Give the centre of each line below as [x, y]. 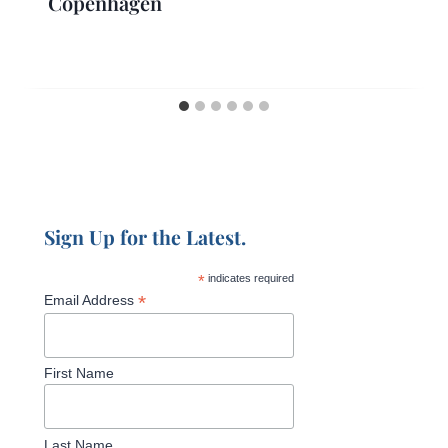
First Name [79, 373]
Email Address [91, 299]
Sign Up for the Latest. [145, 236]
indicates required [249, 277]
